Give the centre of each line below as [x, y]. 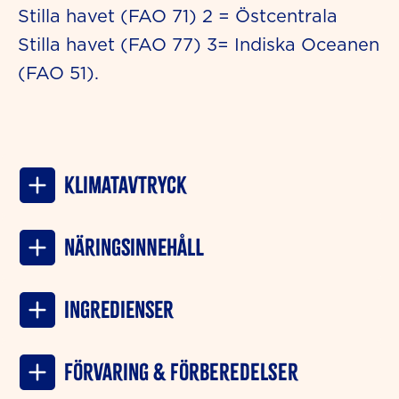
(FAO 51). [58, 73]
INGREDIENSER [119, 310]
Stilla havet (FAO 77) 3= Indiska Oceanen [199, 45]
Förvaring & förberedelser [181, 372]
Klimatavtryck [125, 185]
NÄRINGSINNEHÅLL [134, 248]
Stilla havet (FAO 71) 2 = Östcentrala [178, 16]
